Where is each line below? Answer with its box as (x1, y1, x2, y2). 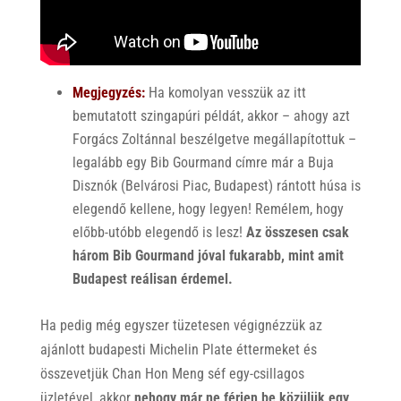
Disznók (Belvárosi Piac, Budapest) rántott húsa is (72, 177, 361, 195)
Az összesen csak (245, 224, 349, 242)
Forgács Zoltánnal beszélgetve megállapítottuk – (72, 131, 356, 149)
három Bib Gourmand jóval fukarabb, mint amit (72, 247, 344, 265)
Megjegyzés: (72, 84, 145, 102)
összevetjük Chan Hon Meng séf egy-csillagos (39, 365, 304, 383)
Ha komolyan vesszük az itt (144, 84, 306, 102)
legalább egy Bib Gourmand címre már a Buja (72, 154, 334, 172)
